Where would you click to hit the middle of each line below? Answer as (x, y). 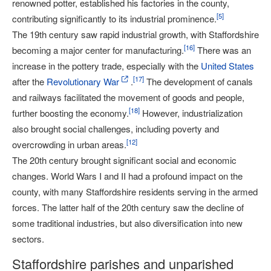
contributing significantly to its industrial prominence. (114, 18)
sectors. (28, 239)
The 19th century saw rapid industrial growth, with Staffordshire (135, 34)
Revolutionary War (83, 81)
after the (29, 81)
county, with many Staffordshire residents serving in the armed (135, 191)
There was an (223, 50)
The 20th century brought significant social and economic (124, 160)
